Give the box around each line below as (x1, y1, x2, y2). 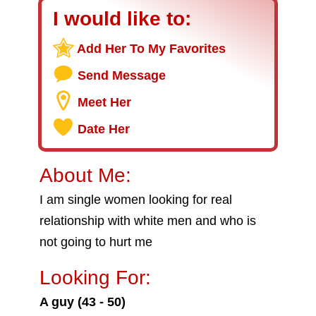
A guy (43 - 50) (39, 295, 126, 309)
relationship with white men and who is (39, 214, 256, 228)
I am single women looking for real (39, 193, 232, 207)
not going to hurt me (39, 235, 152, 249)
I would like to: (53, 8, 191, 30)
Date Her (78, 122, 130, 136)
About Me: (39, 164, 131, 186)
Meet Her (78, 95, 131, 109)
